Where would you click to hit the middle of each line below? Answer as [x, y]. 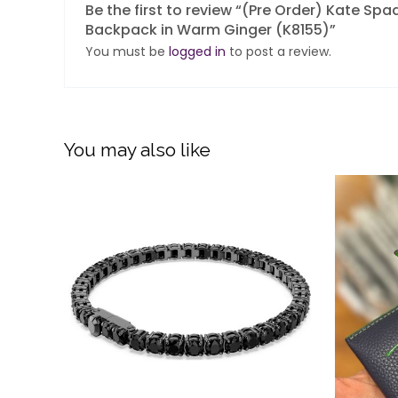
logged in [198, 51]
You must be [127, 51]
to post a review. [279, 51]
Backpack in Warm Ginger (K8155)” [211, 29]
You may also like [137, 149]
